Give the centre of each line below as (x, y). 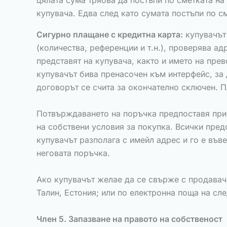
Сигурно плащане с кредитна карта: (110, 34)
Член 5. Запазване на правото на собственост (129, 219)
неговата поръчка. (73, 153)
